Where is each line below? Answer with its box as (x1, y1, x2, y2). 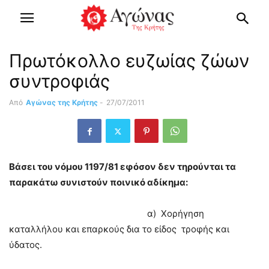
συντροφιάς (9, 70, 110, 92)
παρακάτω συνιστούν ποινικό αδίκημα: (9, 177, 188, 188)
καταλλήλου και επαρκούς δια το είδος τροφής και (9, 223, 229, 235)
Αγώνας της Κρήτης (26, 98, 98, 107)
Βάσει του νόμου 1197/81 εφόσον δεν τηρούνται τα (9, 161, 236, 172)
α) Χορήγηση (147, 208, 204, 219)
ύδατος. (9, 239, 42, 250)
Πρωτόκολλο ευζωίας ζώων (9, 50, 249, 71)
